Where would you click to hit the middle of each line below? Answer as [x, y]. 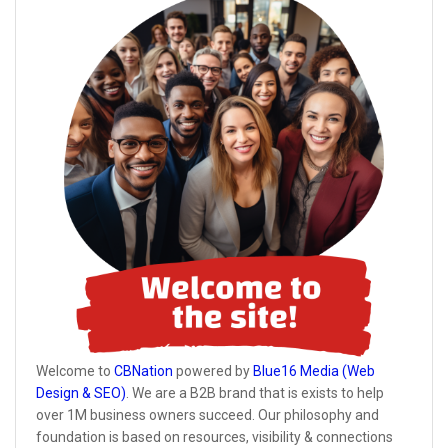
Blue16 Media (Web [314, 370]
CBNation [143, 370]
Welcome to [75, 370]
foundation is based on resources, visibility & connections [214, 436]
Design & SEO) [81, 392]
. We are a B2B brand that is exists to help [255, 392]
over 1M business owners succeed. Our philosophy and [207, 414]
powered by [213, 370]
